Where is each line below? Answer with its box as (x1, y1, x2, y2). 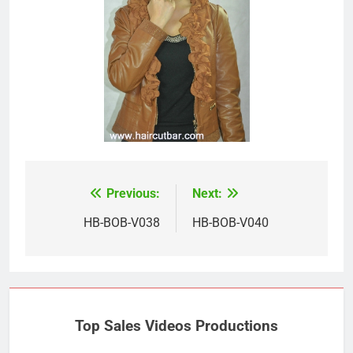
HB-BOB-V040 (192, 215, 269, 231)
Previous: (106, 186, 160, 202)
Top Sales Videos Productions (75, 317, 278, 335)
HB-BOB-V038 (84, 215, 160, 231)
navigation (40, 215, 128, 238)
